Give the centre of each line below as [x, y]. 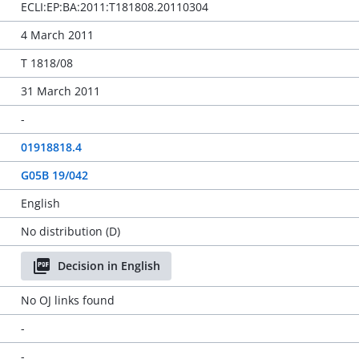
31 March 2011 [60, 91]
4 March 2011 [57, 35]
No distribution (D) [70, 231]
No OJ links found [67, 300]
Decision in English [109, 266]
